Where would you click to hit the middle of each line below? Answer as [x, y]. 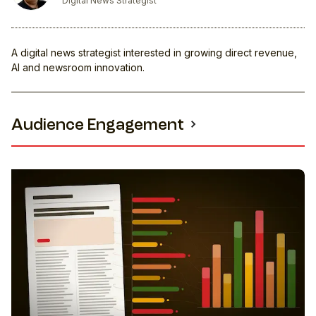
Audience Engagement [98, 126]
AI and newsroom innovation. [78, 67]
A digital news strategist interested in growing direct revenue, [154, 52]
